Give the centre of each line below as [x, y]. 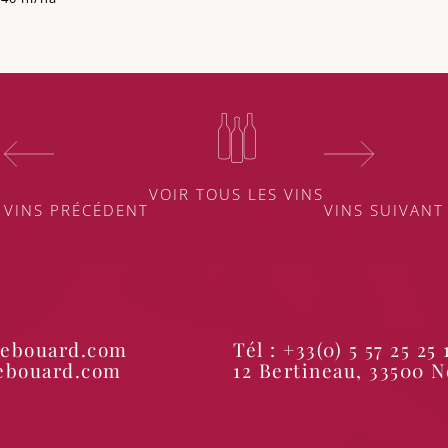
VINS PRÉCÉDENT [76, 210]
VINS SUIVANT [384, 210]
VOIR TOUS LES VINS [236, 194]
